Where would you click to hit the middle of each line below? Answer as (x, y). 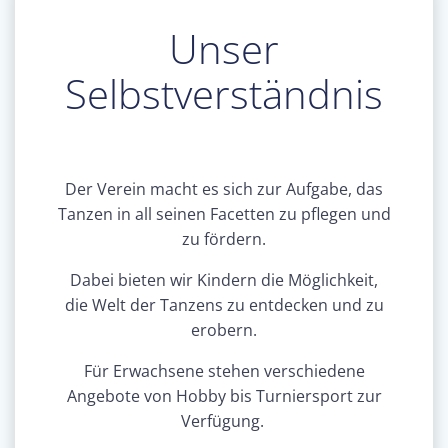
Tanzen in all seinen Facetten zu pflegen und (224, 213)
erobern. (224, 329)
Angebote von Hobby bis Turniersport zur (224, 395)
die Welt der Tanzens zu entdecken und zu (224, 304)
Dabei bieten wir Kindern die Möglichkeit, (224, 279)
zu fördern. (224, 238)
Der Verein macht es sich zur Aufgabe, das (224, 188)
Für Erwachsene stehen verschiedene (224, 370)
